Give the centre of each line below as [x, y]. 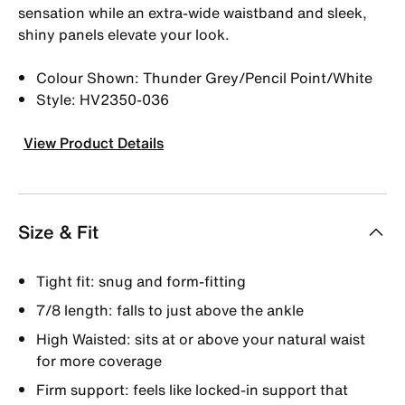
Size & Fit [58, 231]
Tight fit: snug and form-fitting [141, 281]
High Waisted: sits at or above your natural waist [201, 339]
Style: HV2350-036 [103, 99]
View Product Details [94, 142]
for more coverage [99, 360]
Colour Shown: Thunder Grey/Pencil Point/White [204, 77]
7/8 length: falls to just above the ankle [170, 310]
